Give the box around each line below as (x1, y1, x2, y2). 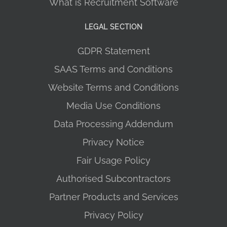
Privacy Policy (84, 210, 143, 221)
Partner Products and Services (49, 192, 178, 203)
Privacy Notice (83, 137, 144, 148)
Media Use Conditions (66, 100, 161, 111)
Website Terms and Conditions (48, 82, 179, 93)
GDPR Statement (77, 46, 150, 57)
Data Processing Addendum (54, 119, 173, 130)
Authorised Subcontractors (56, 173, 171, 184)
